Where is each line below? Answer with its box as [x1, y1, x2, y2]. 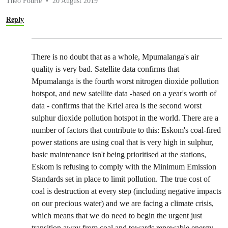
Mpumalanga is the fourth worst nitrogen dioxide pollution [32, 77, 219, 85]
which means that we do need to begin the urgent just [32, 211, 202, 220]
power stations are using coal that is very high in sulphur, [32, 138, 213, 147]
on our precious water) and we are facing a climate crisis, [32, 199, 214, 208]
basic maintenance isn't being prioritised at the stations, [32, 150, 206, 159]
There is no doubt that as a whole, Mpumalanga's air [32, 52, 199, 61]
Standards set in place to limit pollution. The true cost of [32, 175, 210, 183]
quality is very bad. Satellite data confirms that [32, 65, 179, 73]
